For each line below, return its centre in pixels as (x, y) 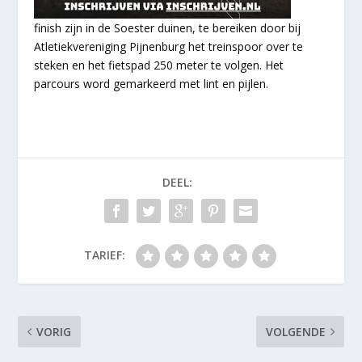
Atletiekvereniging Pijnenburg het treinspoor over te (169, 46)
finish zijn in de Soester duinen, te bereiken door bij (168, 27)
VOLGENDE (295, 331)
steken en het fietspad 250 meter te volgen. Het (159, 65)
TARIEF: (104, 255)
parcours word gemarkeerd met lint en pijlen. (152, 83)
